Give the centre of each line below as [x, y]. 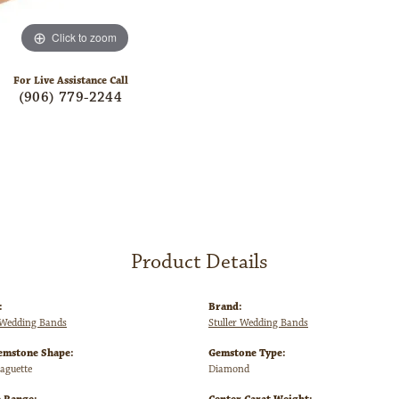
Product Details [199, 262]
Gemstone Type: [247, 354]
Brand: [225, 307]
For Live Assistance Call [70, 81]
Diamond [229, 370]
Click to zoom [84, 37]
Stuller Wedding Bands [258, 323]
